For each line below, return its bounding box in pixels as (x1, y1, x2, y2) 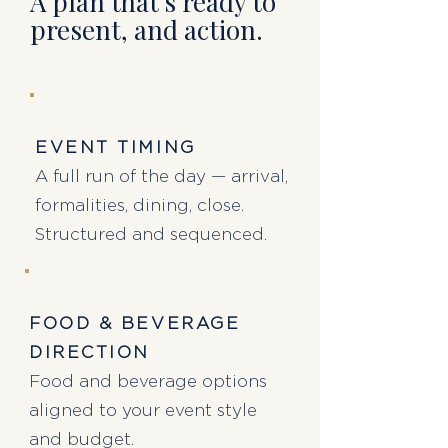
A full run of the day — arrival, (35, 168, 288, 185)
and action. (134, 12, 263, 47)
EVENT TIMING (35, 139, 196, 156)
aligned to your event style (29, 402, 257, 419)
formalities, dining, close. (35, 197, 244, 214)
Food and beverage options (29, 373, 267, 390)
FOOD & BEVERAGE (29, 315, 241, 332)
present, (30, 12, 134, 47)
